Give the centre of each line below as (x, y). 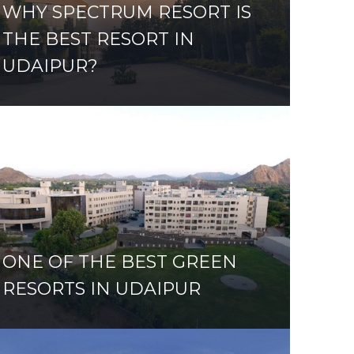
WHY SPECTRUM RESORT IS (126, 13)
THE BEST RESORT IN (98, 40)
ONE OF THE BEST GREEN (119, 262)
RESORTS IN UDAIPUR (101, 288)
